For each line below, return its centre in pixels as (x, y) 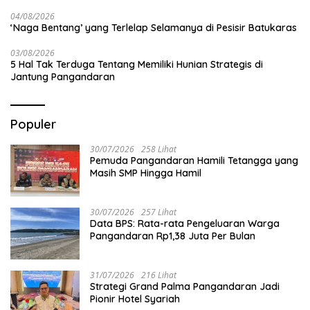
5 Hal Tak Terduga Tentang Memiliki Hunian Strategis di (137, 64)
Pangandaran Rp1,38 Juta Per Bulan (173, 236)
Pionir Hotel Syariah (135, 299)
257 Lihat (159, 212)
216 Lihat (159, 275)
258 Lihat (159, 149)
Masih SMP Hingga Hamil (146, 173)
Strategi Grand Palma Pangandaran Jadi (185, 286)
